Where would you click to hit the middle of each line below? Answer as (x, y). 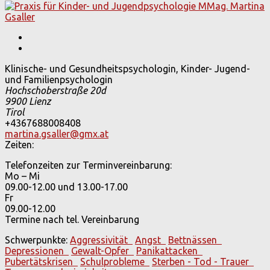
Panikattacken (169, 250)
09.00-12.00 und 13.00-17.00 (66, 187)
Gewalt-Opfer (102, 250)
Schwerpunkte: (36, 240)
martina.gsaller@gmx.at (57, 133)
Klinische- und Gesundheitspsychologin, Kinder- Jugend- (127, 68)
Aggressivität (101, 240)
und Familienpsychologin (59, 79)
